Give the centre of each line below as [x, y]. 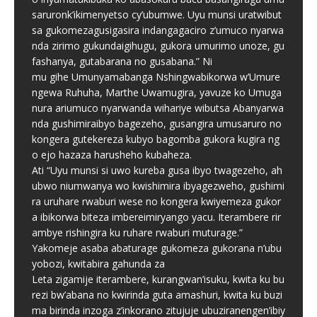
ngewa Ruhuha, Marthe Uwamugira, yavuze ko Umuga [157, 92]
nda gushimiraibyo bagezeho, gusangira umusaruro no [158, 123]
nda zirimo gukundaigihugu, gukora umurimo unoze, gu [158, 46]
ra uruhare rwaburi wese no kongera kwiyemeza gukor [156, 201]
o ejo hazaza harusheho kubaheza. [112, 155]
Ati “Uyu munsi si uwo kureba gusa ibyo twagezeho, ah [157, 170]
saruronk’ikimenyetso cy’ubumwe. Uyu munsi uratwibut [157, 15]
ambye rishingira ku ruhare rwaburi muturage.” [137, 232]
